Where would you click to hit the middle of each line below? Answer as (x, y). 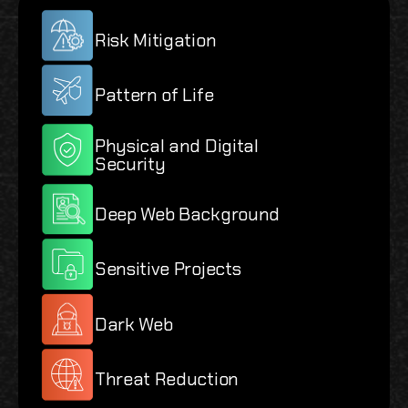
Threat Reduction (167, 379)
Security (130, 163)
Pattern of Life (154, 95)
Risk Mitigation (156, 40)
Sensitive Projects (168, 269)
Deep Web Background (187, 214)
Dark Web (134, 324)
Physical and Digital (177, 145)
